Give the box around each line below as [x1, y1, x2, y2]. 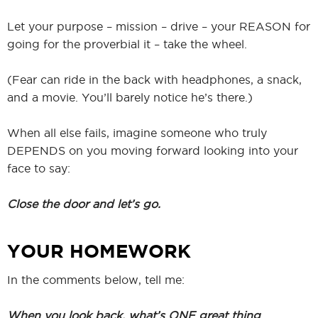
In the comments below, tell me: [7, 273, 185, 286]
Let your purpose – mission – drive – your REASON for [7, 19, 310, 33]
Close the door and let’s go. [7, 197, 160, 210]
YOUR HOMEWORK [7, 240, 191, 261]
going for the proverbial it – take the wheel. [7, 37, 247, 50]
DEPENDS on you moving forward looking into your [7, 143, 298, 157]
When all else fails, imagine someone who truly [7, 126, 267, 139]
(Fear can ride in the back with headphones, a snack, [7, 72, 302, 86]
